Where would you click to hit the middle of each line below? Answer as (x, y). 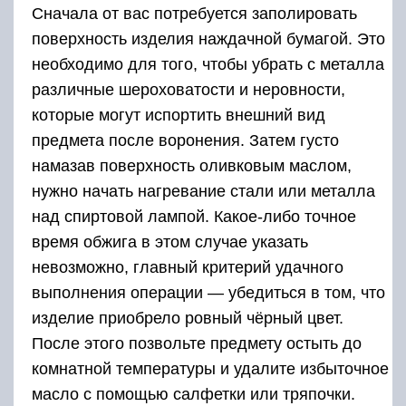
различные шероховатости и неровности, (188, 90)
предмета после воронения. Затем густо (185, 141)
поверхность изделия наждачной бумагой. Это (208, 39)
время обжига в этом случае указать (170, 242)
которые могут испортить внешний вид (179, 116)
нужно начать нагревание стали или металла (203, 192)
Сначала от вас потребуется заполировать (194, 14)
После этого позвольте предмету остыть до (197, 344)
